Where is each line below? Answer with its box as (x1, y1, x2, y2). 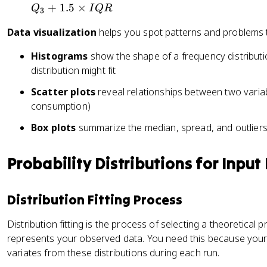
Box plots (31, 121, 76, 134)
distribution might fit (31, 64, 116, 77)
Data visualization (7, 26, 97, 39)
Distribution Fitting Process (7, 191, 182, 208)
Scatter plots (31, 85, 95, 98)
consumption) (31, 100, 91, 113)
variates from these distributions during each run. (7, 246, 220, 259)
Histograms (31, 49, 88, 63)
